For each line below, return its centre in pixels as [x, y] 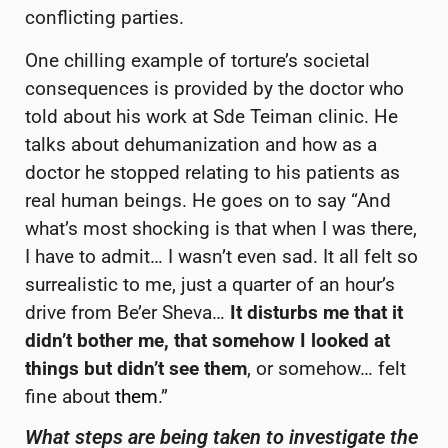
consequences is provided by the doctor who [214, 88]
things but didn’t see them [136, 368]
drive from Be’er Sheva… [127, 312]
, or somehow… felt [326, 368]
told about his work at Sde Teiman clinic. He [211, 116]
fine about [70, 396]
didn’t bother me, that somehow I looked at [207, 340]
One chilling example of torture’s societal [197, 60]
